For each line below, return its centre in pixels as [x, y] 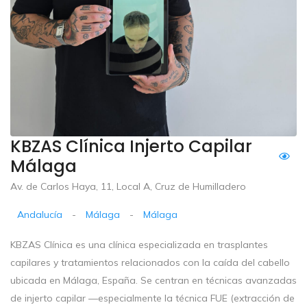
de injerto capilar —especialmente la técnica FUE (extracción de [152, 298]
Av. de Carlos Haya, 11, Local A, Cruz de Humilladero [128, 187]
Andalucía [40, 215]
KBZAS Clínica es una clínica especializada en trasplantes [139, 245]
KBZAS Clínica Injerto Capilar [131, 147]
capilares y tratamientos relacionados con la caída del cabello [150, 263]
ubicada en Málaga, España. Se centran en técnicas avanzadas [153, 281]
